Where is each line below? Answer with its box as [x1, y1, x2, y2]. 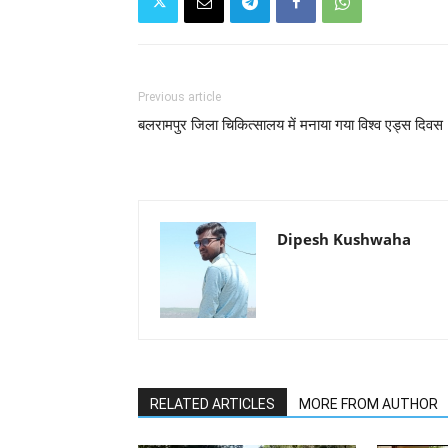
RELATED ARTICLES [150, 395, 275, 412]
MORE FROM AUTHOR [299, 395, 438, 412]
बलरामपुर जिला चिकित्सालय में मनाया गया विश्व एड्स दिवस [138, 115, 443, 134]
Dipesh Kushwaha [277, 228, 411, 249]
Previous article [138, 89, 221, 104]
